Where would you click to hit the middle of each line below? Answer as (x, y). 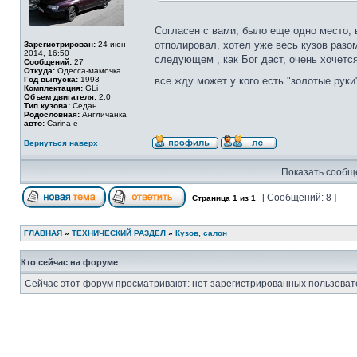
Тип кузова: (47, 106)
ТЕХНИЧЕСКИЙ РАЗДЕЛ (119, 233)
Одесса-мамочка (88, 71)
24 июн (111, 44)
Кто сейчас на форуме (69, 262)
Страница (211, 198)
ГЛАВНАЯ (43, 233)
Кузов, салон (201, 233)
